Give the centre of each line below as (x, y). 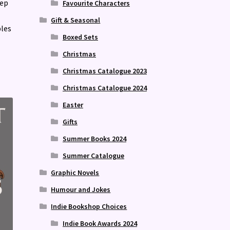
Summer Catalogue (93, 155)
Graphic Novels (75, 172)
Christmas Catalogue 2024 (104, 88)
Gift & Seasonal (76, 20)
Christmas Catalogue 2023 (104, 71)
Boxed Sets (80, 37)
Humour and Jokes (81, 189)
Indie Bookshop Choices (89, 206)
